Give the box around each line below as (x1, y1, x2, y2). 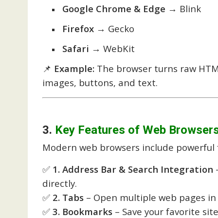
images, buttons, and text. (42, 76, 158, 89)
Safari (62, 42, 89, 54)
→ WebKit (89, 42, 135, 54)
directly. (42, 177, 77, 189)
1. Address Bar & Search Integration (53, 163, 213, 175)
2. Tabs (53, 191, 84, 203)
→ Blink (165, 2, 201, 15)
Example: (54, 62, 94, 74)
